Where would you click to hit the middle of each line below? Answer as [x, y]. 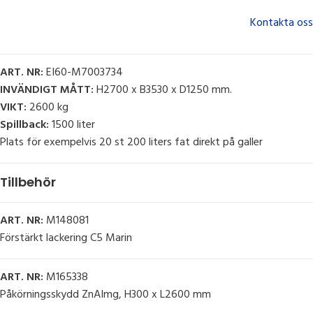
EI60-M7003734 [83, 73]
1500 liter [72, 125]
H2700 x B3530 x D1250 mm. [163, 90]
